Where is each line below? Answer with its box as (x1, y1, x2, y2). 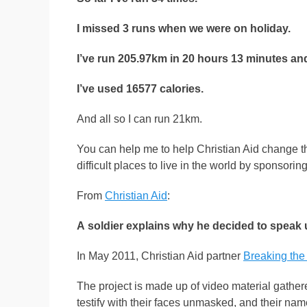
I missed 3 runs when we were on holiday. (77, 23, 291, 34)
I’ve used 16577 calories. (77, 83, 204, 95)
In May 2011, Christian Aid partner (77, 250, 243, 262)
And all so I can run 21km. (77, 113, 202, 125)
